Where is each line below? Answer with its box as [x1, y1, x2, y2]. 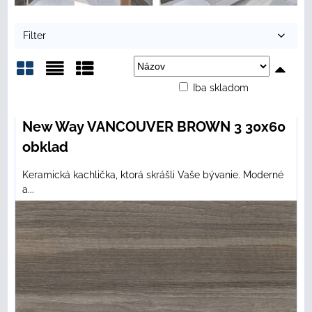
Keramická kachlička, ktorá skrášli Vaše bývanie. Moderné [22, 169, 283, 181]
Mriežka [15, 85, 80, 107]
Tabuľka [75, 85, 140, 107]
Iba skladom [193, 82, 249, 94]
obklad [22, 139, 68, 156]
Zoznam [45, 85, 112, 107]
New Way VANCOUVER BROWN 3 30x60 [22, 118, 286, 136]
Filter [23, 30, 46, 42]
